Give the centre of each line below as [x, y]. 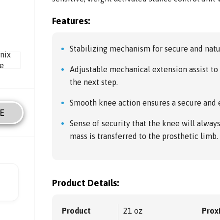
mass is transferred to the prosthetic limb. [144, 136]
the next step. [94, 82]
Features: [71, 21]
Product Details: [86, 183]
